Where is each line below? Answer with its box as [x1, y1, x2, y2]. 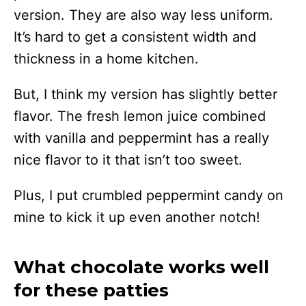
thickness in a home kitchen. [14, 50, 199, 67]
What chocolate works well [14, 255, 269, 278]
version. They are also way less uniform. [14, 6, 273, 23]
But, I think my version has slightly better [14, 85, 277, 102]
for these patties [14, 279, 169, 301]
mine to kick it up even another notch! [14, 208, 264, 225]
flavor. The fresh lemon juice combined [14, 107, 266, 124]
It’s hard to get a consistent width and [14, 28, 256, 45]
